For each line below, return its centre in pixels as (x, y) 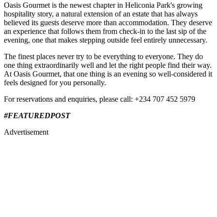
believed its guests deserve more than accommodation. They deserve (108, 22)
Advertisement (26, 132)
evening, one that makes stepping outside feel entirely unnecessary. (106, 40)
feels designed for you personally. (55, 82)
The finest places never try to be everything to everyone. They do (103, 56)
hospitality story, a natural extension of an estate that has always (101, 14)
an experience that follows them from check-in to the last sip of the (105, 31)
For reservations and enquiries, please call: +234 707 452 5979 (100, 99)
